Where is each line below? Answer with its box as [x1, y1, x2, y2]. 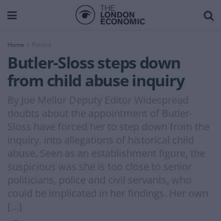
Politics [32, 40, 51, 49]
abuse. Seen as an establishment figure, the [7, 146, 205, 160]
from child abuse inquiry [7, 70, 184, 91]
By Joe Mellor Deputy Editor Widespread [7, 93, 188, 107]
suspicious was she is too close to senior [7, 159, 192, 173]
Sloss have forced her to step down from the [7, 119, 210, 133]
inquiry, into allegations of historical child [7, 133, 194, 147]
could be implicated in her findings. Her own [7, 186, 208, 200]
